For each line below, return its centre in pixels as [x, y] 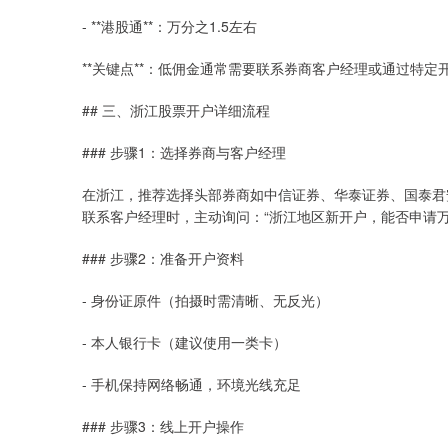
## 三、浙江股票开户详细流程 [176, 109]
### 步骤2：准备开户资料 [163, 257]
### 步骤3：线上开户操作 [163, 425]
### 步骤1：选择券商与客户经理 [184, 151]
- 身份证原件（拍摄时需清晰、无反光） [205, 299]
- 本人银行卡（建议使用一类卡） [184, 341]
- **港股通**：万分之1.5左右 [169, 25]
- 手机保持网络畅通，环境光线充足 [191, 383]
